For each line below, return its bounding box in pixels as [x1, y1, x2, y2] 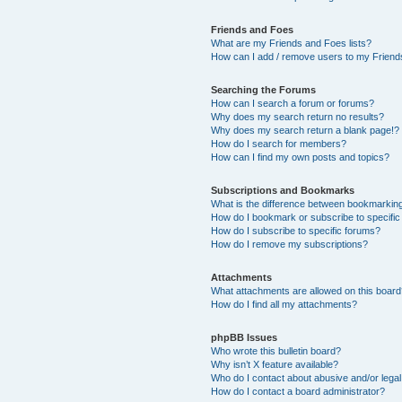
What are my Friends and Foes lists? [211, 37, 372, 48]
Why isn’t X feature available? [211, 358, 339, 370]
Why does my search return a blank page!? [211, 124, 400, 135]
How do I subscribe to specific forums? [211, 224, 381, 236]
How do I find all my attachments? [211, 298, 358, 310]
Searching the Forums [211, 83, 317, 95]
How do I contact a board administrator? [211, 385, 386, 397]
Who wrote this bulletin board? [211, 345, 342, 356]
